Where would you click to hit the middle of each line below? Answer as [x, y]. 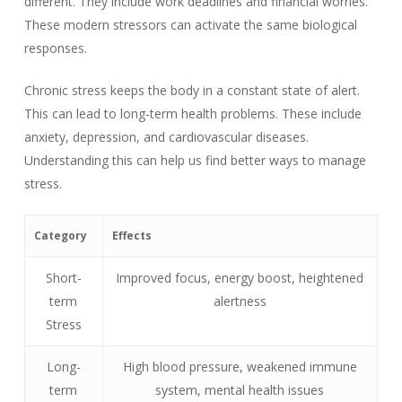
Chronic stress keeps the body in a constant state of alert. [192, 90]
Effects [131, 236]
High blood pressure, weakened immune [240, 367]
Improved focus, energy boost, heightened [240, 278]
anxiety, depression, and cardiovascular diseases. [166, 137]
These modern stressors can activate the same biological [190, 25]
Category [60, 236]
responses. [55, 48]
